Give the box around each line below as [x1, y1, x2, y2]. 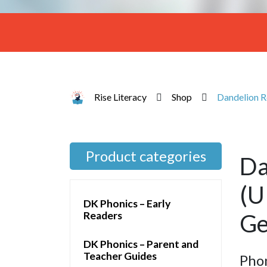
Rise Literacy [94, 91, 147, 103]
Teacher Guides [83, 249, 157, 262]
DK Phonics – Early [83, 197, 170, 210]
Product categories [85, 147, 206, 164]
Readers [83, 209, 122, 222]
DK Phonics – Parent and [83, 237, 198, 250]
